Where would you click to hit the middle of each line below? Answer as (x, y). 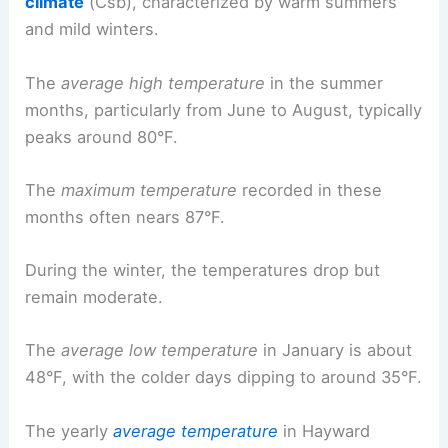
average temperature (196, 430)
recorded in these (310, 189)
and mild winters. (92, 29)
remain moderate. (94, 297)
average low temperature (160, 350)
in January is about (335, 350)
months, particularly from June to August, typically (224, 109)
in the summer (324, 82)
